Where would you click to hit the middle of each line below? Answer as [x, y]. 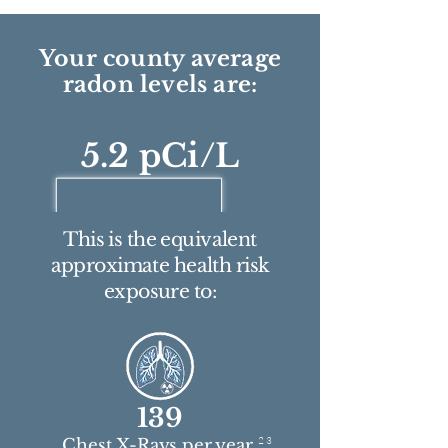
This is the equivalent [160, 239]
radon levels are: [160, 84]
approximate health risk [160, 265]
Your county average [160, 58]
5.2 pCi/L [160, 156]
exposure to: [160, 291]
